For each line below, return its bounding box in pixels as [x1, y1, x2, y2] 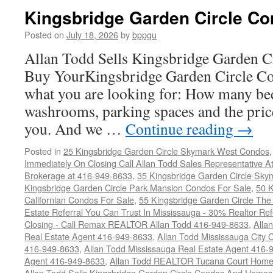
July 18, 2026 [66, 28, 118, 41]
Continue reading [126, 118, 237, 139]
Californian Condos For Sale [24, 193, 134, 206]
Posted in [24, 144, 61, 157]
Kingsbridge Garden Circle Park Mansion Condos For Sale [24, 181, 251, 194]
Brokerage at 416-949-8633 [24, 169, 132, 182]
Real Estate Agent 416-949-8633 [24, 230, 152, 243]
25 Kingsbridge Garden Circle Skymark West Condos [63, 144, 269, 157]
